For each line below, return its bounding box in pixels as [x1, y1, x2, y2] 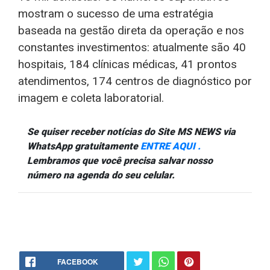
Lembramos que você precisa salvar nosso [27, 155, 213, 166]
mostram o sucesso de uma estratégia [18, 7, 213, 20]
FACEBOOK [57, 256, 98, 267]
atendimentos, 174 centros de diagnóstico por [18, 74, 252, 88]
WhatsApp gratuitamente [27, 140, 140, 152]
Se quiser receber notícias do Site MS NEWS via [27, 126, 236, 137]
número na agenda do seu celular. [27, 169, 175, 181]
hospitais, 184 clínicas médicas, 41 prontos [18, 57, 237, 71]
